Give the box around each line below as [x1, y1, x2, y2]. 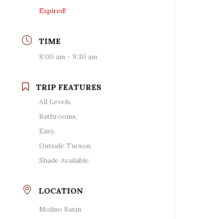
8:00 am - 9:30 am [39, 52, 98, 61]
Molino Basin [39, 204, 82, 214]
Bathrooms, [39, 111, 78, 121]
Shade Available [39, 155, 89, 165]
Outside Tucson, [39, 141, 92, 150]
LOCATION [39, 185, 84, 196]
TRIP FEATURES [36, 82, 102, 92]
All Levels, [39, 97, 72, 106]
